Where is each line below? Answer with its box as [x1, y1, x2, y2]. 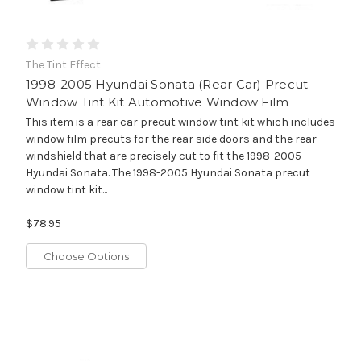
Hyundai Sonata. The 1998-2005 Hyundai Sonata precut [25, 165, 310, 180]
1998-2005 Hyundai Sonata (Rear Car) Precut [25, 76, 309, 92]
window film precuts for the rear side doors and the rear [25, 131, 317, 146]
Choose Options [43, 249, 129, 263]
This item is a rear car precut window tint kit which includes [25, 114, 335, 129]
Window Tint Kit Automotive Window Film [25, 93, 289, 110]
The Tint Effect [25, 57, 101, 72]
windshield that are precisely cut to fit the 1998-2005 [25, 148, 301, 163]
